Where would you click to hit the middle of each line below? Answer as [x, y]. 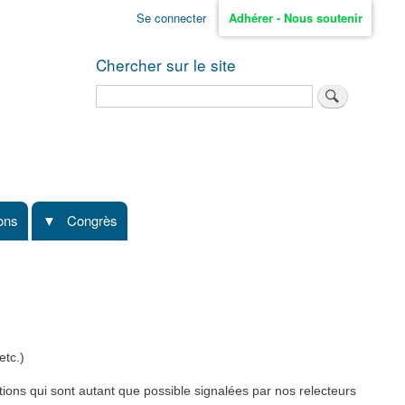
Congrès [92, 221]
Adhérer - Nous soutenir [295, 18]
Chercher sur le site [166, 64]
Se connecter [171, 18]
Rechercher [127, 92]
